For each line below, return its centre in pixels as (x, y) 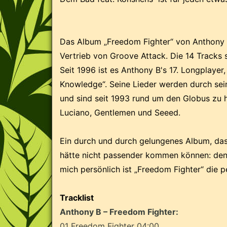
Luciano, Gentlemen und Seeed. (120, 112)
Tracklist (77, 197)
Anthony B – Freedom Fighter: (119, 212)
